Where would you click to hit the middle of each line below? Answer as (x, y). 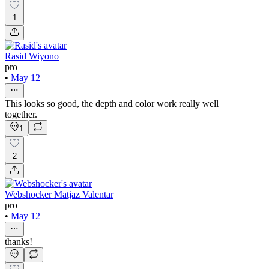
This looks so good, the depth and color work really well (112, 104)
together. (21, 115)
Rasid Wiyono (32, 56)
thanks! (19, 242)
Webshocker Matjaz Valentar (59, 195)
